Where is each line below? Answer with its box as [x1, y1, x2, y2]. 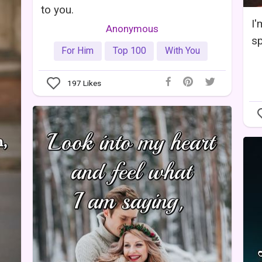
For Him [61, 45, 94, 57]
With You [164, 45, 200, 57]
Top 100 [112, 45, 146, 57]
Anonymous [106, 22, 158, 35]
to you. [41, 2, 74, 16]
